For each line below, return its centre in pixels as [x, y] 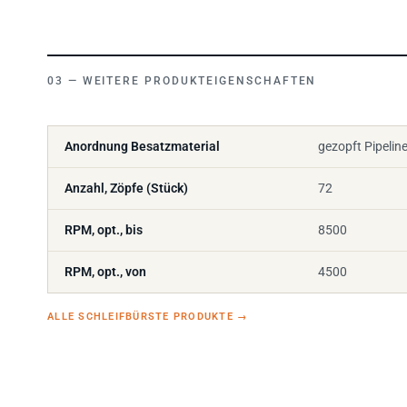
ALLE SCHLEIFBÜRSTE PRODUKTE [143, 308]
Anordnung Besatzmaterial [142, 138]
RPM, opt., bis [104, 221]
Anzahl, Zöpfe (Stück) [126, 179]
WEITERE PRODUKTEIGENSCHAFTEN [199, 72]
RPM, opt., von [105, 263]
